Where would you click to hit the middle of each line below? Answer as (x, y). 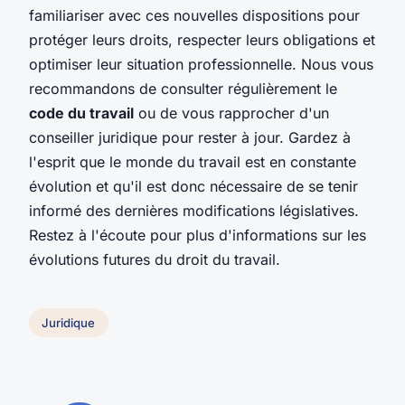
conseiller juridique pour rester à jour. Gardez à (190, 137)
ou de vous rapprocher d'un (231, 113)
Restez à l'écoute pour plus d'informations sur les (198, 235)
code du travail (81, 113)
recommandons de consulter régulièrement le (183, 88)
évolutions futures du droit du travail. (155, 259)
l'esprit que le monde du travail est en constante (193, 161)
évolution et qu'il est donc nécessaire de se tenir (193, 186)
